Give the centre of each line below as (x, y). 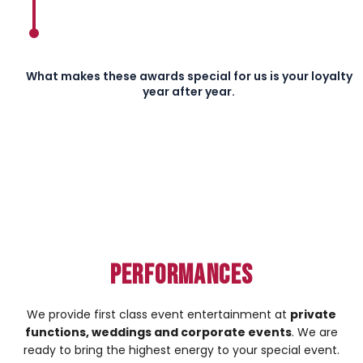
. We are (315, 332)
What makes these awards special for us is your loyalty (189, 76)
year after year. (189, 91)
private (313, 314)
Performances (181, 275)
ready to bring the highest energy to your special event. (181, 350)
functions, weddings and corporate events (158, 332)
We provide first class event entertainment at (158, 314)
